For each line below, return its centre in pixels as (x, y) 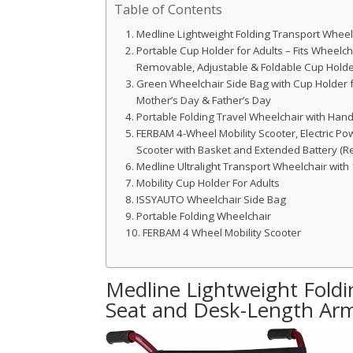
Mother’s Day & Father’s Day (204, 100)
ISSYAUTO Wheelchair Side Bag (212, 199)
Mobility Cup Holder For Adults (208, 182)
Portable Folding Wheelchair (204, 216)
